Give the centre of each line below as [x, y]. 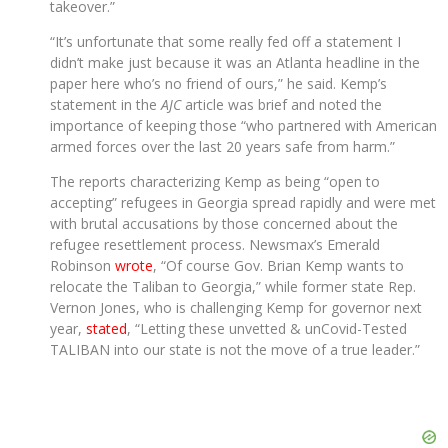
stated [106, 328]
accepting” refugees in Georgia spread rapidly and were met [243, 202]
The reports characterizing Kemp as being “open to [215, 181]
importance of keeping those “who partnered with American [243, 125]
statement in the [105, 104]
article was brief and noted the [281, 104]
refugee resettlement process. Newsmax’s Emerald [215, 244]
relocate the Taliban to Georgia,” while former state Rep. [233, 286]
